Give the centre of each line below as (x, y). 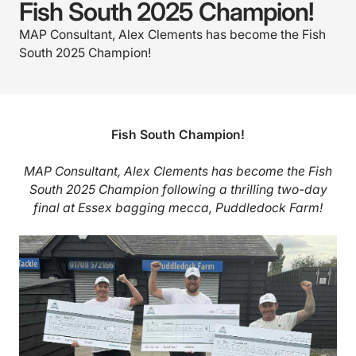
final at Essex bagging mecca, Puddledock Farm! (178, 207)
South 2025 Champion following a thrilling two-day (178, 189)
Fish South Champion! (178, 134)
